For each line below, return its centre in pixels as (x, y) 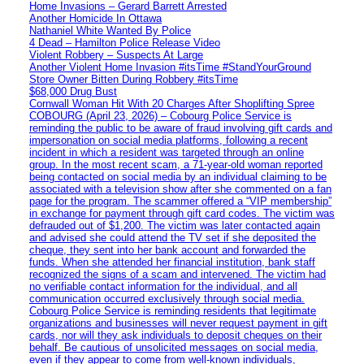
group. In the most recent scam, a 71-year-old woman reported (176, 164)
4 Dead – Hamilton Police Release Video (125, 42)
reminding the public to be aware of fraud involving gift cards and (181, 128)
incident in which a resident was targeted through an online (167, 152)
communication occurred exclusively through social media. (167, 298)
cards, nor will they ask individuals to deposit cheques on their (175, 335)
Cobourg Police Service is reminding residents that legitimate (173, 310)
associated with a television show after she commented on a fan (180, 188)
